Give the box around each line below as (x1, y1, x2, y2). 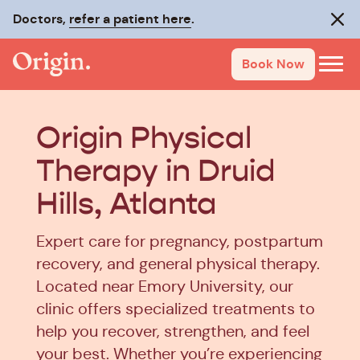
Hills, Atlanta (36, 186, 217, 223)
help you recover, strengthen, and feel (36, 321, 309, 342)
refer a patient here (69, 10, 191, 27)
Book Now (242, 55, 305, 72)
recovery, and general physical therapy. (36, 254, 320, 274)
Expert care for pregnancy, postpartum (36, 231, 323, 252)
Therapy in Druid (36, 153, 276, 190)
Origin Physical (36, 120, 252, 157)
